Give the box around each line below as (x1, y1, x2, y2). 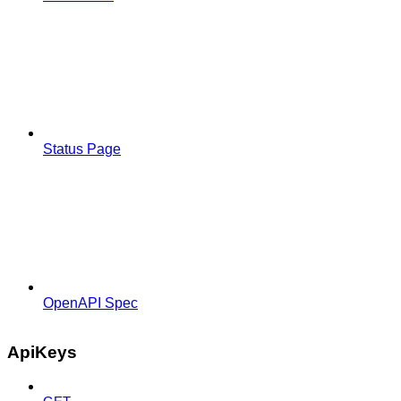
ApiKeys (7, 342, 77, 362)
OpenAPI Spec (43, 294, 138, 311)
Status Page (43, 141, 121, 157)
